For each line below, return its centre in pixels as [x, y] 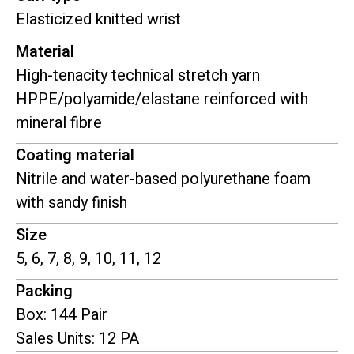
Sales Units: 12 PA [77, 339]
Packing [44, 292]
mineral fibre [59, 123]
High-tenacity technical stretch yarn [138, 76]
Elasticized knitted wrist [98, 20]
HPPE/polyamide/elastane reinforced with [162, 100]
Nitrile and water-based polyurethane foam [163, 179]
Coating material [75, 156]
